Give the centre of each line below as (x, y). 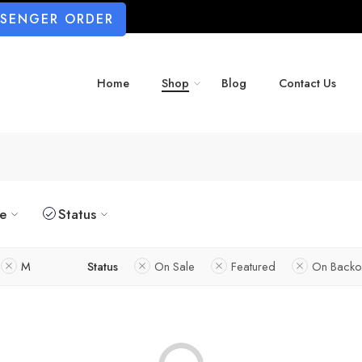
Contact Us (307, 83)
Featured (253, 266)
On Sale (175, 266)
